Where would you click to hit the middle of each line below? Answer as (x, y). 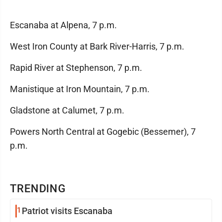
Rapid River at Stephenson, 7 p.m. (76, 68)
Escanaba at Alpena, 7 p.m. (63, 25)
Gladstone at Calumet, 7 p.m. (67, 110)
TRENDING (38, 189)
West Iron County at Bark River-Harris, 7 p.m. (97, 46)
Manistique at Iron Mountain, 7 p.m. (80, 89)
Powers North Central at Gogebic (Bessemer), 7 (103, 132)
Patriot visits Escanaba (67, 211)
